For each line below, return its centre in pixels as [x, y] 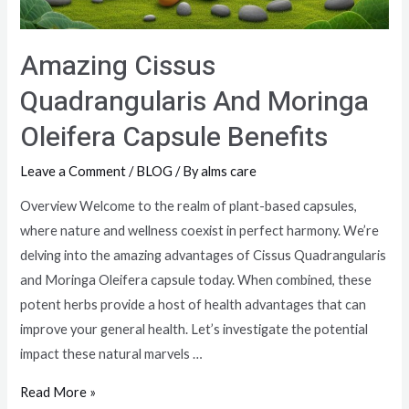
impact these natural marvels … [112, 354]
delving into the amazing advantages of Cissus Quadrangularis [204, 256]
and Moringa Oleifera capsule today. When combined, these [196, 280]
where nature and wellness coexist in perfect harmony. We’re [200, 231]
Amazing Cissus [118, 66]
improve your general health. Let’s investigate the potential [194, 330]
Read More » [58, 392]
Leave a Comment [73, 171]
